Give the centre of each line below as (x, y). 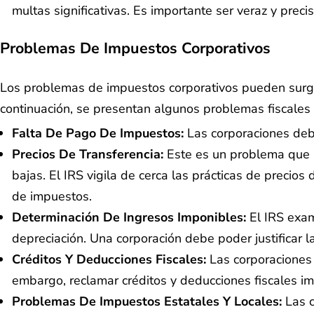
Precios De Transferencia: (89, 154)
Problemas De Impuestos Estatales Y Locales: (149, 301)
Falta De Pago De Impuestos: (98, 133)
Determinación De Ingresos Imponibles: (131, 217)
